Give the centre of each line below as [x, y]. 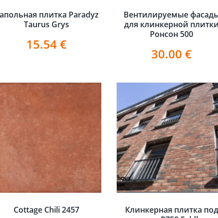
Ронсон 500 [172, 34]
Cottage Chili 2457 [46, 209]
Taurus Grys [46, 24]
